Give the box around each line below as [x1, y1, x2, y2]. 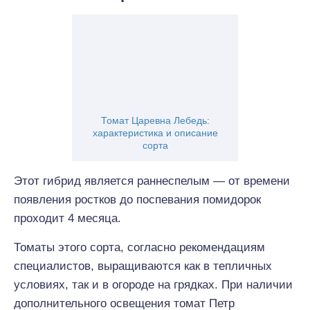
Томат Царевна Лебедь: [100, 115, 210, 126]
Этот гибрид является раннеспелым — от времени [14, 174, 290, 188]
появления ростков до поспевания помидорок [14, 193, 261, 206]
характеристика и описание [92, 127, 218, 138]
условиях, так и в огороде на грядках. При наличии [14, 278, 293, 291]
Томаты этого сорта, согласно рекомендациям [14, 241, 265, 254]
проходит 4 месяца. [14, 212, 121, 225]
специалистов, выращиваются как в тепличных [14, 259, 272, 273]
